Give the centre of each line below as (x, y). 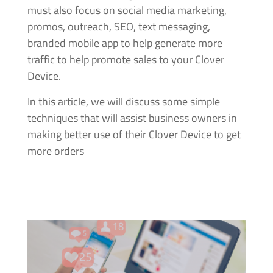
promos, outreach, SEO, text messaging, (119, 26)
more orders (55, 151)
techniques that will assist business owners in (132, 118)
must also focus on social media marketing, (127, 10)
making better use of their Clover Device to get (134, 134)
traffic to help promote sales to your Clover (126, 59)
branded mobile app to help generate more (125, 43)
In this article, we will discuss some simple (123, 101)
